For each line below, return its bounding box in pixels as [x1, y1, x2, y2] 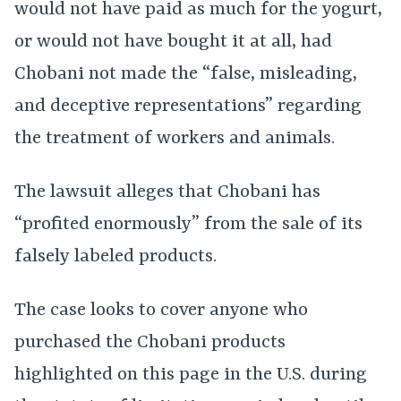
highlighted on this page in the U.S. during [14, 364, 367, 387]
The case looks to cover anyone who [14, 300, 308, 322]
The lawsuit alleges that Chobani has [14, 182, 320, 204]
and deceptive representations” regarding [14, 96, 362, 118]
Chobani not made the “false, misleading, [14, 64, 357, 86]
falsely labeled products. [14, 246, 217, 269]
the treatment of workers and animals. [14, 128, 335, 150]
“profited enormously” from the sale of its [14, 214, 363, 236]
